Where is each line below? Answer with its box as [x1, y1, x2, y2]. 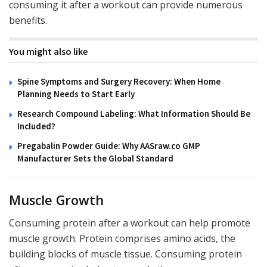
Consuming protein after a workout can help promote [9, 216, 250, 230]
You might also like [9, 45, 88, 58]
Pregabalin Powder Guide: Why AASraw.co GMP [17, 140, 200, 152]
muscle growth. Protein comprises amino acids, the [9, 232, 235, 246]
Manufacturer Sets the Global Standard [17, 153, 173, 164]
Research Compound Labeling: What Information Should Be [17, 108, 250, 120]
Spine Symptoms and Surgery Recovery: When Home [17, 76, 221, 88]
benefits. [9, 14, 47, 27]
